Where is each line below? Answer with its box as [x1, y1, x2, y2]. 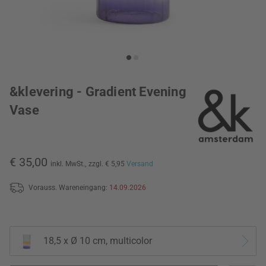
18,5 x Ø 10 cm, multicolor [43, 235, 152, 247]
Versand [126, 160, 153, 169]
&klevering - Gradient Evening [9, 84, 186, 99]
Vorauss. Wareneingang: [28, 183, 109, 192]
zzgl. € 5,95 [88, 160, 126, 169]
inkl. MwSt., [50, 160, 86, 169]
